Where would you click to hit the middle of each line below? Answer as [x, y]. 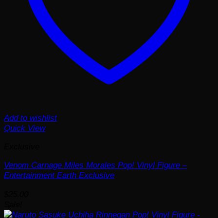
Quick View [25, 128]
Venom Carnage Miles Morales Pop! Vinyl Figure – [95, 165]
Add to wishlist [30, 118]
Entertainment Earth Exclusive [59, 175]
